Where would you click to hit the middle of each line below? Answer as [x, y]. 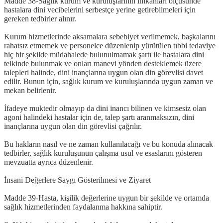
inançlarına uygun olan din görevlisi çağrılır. [73, 126]
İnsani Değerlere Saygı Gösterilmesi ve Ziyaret [77, 180]
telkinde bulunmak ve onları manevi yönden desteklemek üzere [103, 63]
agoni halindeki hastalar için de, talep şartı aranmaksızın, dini [99, 117]
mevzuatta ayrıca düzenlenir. [49, 162]
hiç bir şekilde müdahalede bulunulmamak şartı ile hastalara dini [104, 54]
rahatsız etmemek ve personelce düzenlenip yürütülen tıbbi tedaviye [110, 45]
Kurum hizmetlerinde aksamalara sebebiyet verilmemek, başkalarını [110, 36]
